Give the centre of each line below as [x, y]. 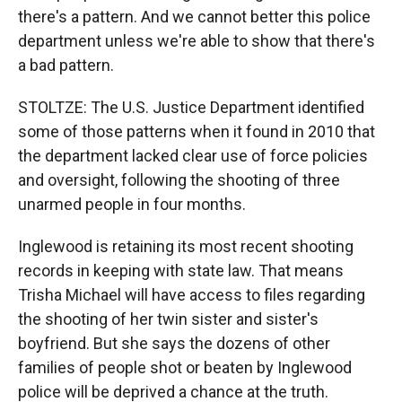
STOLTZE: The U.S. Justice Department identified [191, 107]
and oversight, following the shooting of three [179, 180]
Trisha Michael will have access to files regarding [192, 295]
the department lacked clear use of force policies [193, 156]
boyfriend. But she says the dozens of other [174, 343]
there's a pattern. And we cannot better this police [194, 17]
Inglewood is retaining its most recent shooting [186, 246]
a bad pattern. [66, 65]
